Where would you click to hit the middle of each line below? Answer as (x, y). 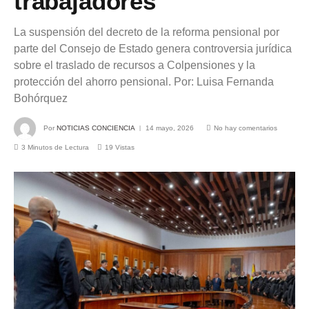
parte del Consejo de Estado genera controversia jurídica (153, 49)
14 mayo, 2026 (170, 128)
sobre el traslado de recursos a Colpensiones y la (134, 65)
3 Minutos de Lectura (55, 147)
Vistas (125, 147)
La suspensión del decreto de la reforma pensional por (147, 32)
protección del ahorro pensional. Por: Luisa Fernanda (144, 82)
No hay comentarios (246, 128)
